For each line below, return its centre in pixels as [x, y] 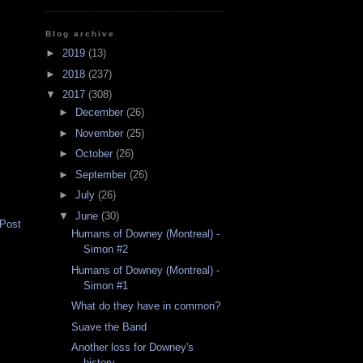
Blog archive [81, 33]
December [100, 113]
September [102, 174]
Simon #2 [106, 250]
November [100, 133]
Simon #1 [106, 285]
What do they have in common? [146, 306]
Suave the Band [109, 327]
